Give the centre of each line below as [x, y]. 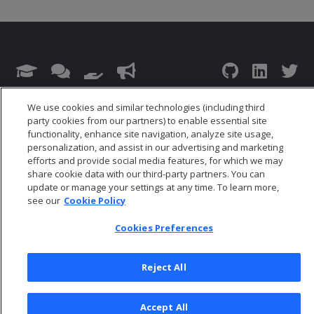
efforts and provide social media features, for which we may [156, 161]
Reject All [164, 267]
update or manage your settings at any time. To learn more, [153, 187]
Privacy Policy [158, 118]
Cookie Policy [95, 200]
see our [44, 200]
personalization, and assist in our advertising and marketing [156, 147]
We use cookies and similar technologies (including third [146, 107]
